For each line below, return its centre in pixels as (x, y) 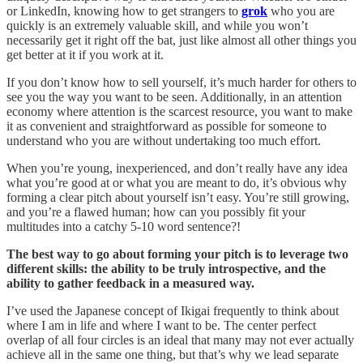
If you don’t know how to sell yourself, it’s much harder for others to (181, 83)
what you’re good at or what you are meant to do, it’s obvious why (177, 183)
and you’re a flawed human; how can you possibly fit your (156, 212)
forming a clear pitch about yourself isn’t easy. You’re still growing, (178, 198)
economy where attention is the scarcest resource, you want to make (179, 112)
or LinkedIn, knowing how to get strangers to (124, 11)
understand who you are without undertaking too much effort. (164, 141)
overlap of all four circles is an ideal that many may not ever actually (180, 340)
